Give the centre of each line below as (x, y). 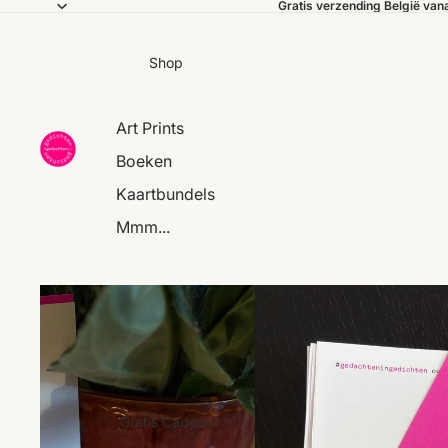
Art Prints (150, 128)
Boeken (144, 161)
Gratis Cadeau (166, 421)
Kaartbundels (165, 194)
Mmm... (143, 227)
